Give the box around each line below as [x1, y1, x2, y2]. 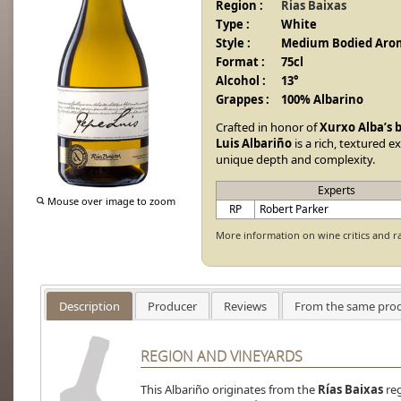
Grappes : [216, 91, 269, 107]
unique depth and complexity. [216, 151, 375, 167]
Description [59, 297, 121, 314]
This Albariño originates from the [140, 381, 318, 398]
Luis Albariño [216, 135, 292, 151]
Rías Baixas [317, 381, 383, 398]
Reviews [224, 297, 268, 314]
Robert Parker [260, 201, 328, 217]
